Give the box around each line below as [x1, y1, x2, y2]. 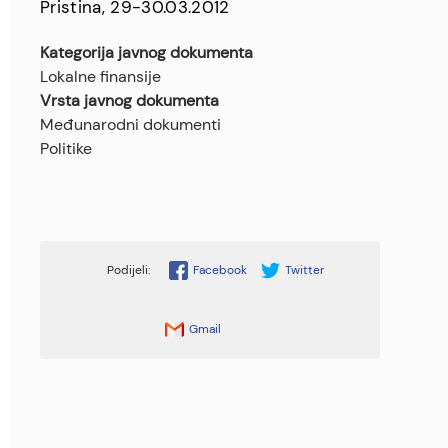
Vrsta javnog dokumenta [40, 90, 219, 112]
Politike [40, 138, 92, 160]
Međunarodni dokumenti [40, 114, 221, 136]
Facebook [192, 262, 247, 279]
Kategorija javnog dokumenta [40, 42, 253, 64]
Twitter [284, 262, 324, 279]
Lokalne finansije [40, 66, 161, 88]
